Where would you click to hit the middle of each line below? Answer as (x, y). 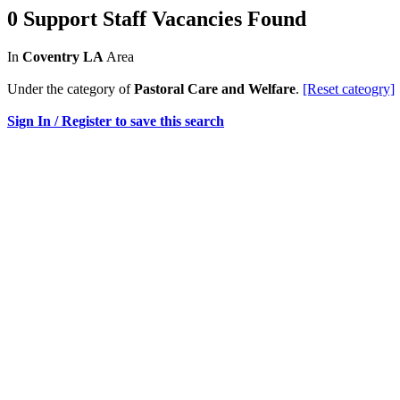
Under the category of (71, 88)
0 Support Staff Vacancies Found (157, 19)
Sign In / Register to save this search (116, 121)
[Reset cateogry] (349, 88)
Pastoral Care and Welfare (215, 88)
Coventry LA (63, 56)
